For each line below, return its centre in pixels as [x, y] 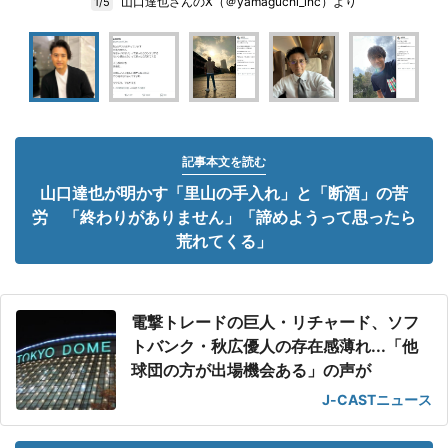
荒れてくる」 [224, 241]
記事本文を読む [224, 161]
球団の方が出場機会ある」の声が [251, 370]
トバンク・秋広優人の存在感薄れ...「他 [274, 346]
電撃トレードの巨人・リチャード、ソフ [275, 322]
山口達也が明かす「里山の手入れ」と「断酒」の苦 [224, 193]
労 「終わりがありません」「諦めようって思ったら [224, 217]
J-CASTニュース [377, 399]
